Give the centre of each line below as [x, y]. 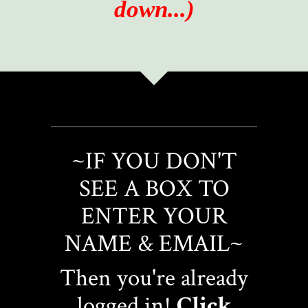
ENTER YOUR [154, 217]
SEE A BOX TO [154, 189]
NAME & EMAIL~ [154, 244]
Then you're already [154, 278]
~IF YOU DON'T [154, 162]
